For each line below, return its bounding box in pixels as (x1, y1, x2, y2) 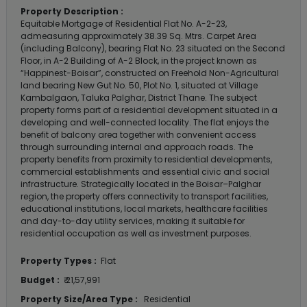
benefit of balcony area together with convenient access (21, 129, 256, 141)
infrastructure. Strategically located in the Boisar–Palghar (21, 178, 261, 191)
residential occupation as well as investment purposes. (21, 228, 251, 240)
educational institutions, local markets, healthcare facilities (21, 203, 268, 215)
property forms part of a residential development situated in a (21, 104, 278, 116)
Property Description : (21, 5, 123, 18)
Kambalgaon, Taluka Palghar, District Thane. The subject (21, 92, 257, 104)
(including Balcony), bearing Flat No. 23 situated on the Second (21, 42, 285, 55)
